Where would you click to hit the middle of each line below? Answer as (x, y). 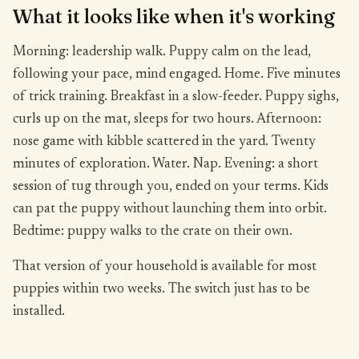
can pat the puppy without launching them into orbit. (170, 210)
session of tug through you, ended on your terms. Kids (171, 187)
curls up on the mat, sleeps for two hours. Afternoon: (167, 120)
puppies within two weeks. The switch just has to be (161, 290)
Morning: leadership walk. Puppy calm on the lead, (162, 52)
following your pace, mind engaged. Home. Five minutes (177, 75)
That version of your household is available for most (165, 267)
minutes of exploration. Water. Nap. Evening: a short (165, 165)
